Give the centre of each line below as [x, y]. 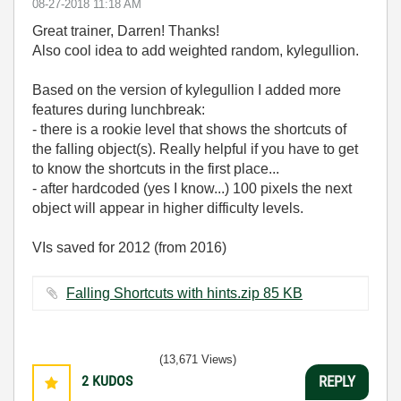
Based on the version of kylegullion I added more [187, 90]
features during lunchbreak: [119, 109]
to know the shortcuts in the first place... [156, 168]
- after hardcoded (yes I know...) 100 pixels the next [192, 188]
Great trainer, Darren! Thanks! [126, 30]
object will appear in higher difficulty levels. [168, 208]
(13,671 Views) [198, 359]
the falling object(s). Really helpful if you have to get [195, 149]
